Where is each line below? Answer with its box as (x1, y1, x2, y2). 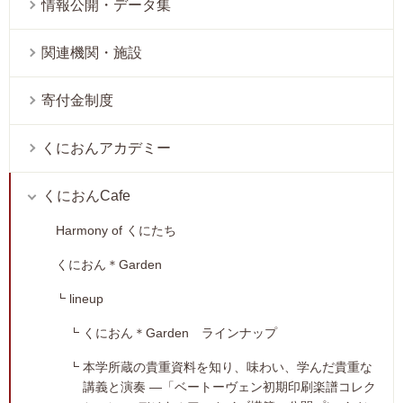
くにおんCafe (42, 188, 130, 204)
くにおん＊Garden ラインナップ (83, 326, 277, 341)
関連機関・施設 (41, 45, 142, 61)
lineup (69, 291, 103, 307)
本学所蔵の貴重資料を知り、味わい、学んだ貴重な (83, 360, 372, 375)
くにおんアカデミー (41, 140, 171, 157)
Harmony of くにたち (56, 223, 176, 238)
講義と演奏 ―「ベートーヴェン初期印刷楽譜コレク (83, 380, 376, 395)
